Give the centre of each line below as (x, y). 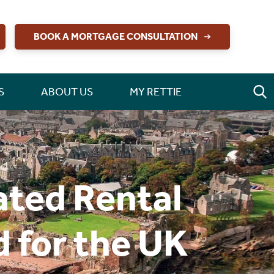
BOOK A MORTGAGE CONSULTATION (116, 36)
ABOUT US (67, 91)
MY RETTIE (155, 91)
